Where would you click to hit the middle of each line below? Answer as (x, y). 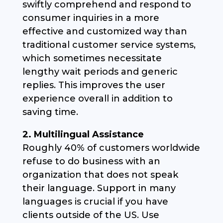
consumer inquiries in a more (91, 18)
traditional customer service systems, (109, 45)
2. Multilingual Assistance (83, 134)
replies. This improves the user (94, 85)
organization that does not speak (100, 174)
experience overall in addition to (97, 98)
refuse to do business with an (91, 161)
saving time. (50, 112)
